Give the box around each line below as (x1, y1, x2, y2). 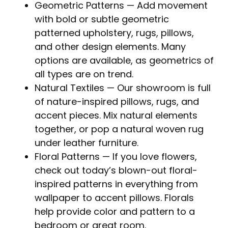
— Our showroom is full (104, 81, 211, 96)
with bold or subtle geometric (35, 12, 169, 27)
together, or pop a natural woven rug (35, 122, 204, 137)
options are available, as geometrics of (35, 53, 214, 69)
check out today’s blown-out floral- (35, 163, 197, 179)
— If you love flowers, (100, 150, 197, 165)
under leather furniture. (35, 136, 138, 151)
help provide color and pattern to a (35, 205, 195, 220)
